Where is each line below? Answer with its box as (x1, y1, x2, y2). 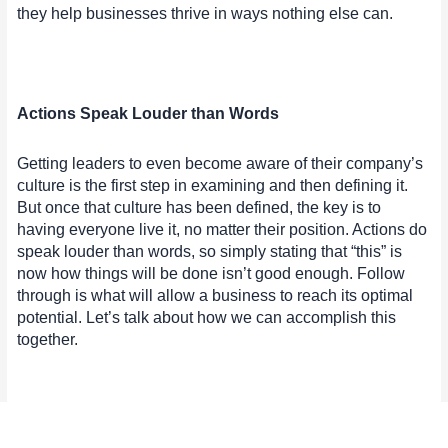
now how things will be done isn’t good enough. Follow (17, 265, 406, 283)
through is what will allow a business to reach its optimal (17, 287, 414, 305)
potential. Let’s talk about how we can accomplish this (17, 309, 397, 327)
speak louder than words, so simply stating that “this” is (17, 243, 403, 261)
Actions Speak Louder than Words (17, 105, 280, 123)
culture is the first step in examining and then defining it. (17, 177, 409, 195)
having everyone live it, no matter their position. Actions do (17, 221, 428, 239)
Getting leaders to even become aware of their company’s (17, 155, 424, 173)
